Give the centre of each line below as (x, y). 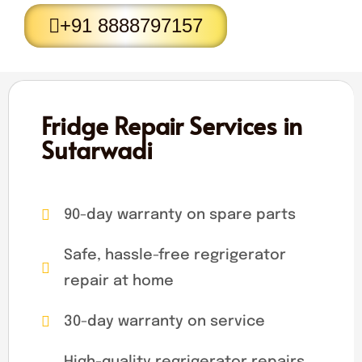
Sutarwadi (97, 149)
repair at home (118, 281)
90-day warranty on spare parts (179, 215)
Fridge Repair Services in (172, 124)
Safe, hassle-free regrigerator (175, 255)
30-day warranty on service (164, 321)
